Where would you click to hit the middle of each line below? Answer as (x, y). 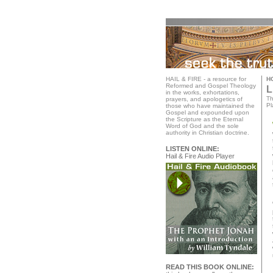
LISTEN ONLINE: (193, 149)
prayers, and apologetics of (204, 99)
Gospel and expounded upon (207, 112)
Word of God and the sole (202, 126)
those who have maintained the (210, 106)
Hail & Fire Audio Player (200, 156)
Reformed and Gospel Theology (211, 86)
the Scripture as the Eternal (204, 119)
